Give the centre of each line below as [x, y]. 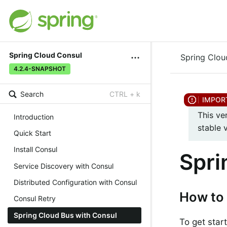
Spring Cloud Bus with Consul [65, 215]
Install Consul [35, 149]
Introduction [34, 117]
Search [32, 94]
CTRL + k [125, 94]
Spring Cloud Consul [46, 55]
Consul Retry [35, 199]
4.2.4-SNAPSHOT [40, 69]
